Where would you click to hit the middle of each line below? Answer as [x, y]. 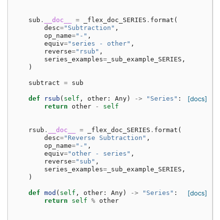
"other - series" [99, 154]
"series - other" [99, 44]
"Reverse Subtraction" [105, 138]
